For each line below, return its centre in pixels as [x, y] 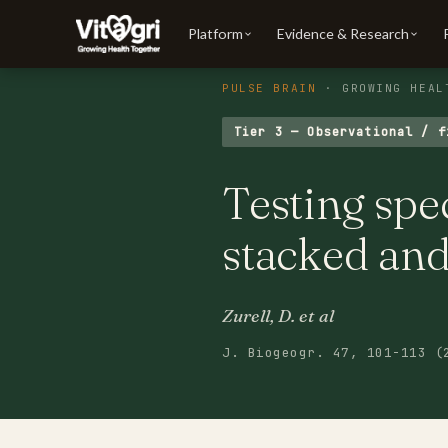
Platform [216, 33]
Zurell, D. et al [278, 315]
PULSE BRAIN [269, 88]
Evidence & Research [343, 33]
